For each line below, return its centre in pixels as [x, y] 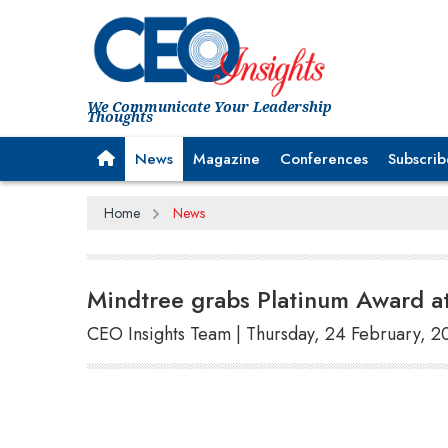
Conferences [324, 158]
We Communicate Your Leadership [209, 106]
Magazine [226, 158]
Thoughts [120, 116]
